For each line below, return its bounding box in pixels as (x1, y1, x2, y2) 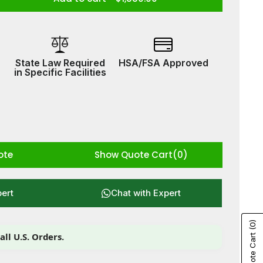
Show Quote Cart (94, 149, 173, 161)
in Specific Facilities (14, 66, 106, 78)
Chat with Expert (110, 187, 181, 198)
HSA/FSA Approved (118, 57, 208, 69)
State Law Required (15, 57, 105, 69)
